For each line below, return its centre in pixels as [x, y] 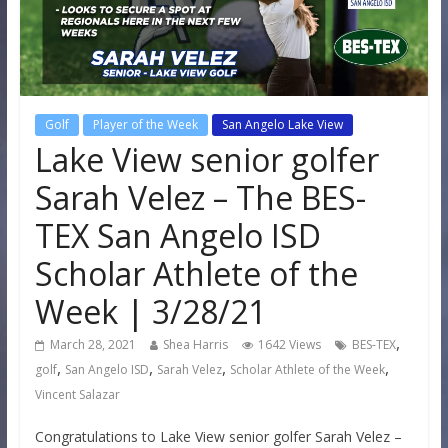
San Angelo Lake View [282, 124]
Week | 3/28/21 [150, 311]
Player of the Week [145, 124]
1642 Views [289, 344]
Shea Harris [195, 344]
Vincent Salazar [77, 394]
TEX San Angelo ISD [177, 235]
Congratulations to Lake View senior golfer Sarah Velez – [218, 436]
